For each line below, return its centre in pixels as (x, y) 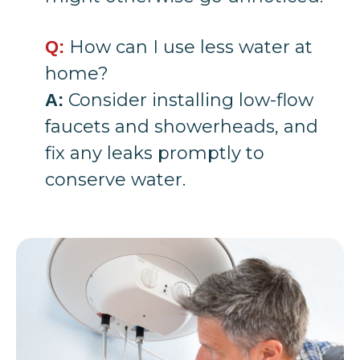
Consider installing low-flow (189, 100)
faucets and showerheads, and (182, 127)
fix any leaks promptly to (155, 153)
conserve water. (116, 180)
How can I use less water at (189, 47)
